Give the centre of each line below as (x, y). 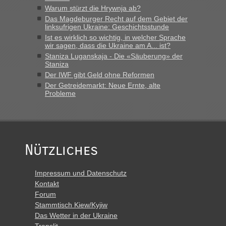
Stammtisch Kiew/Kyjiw (71, 205)
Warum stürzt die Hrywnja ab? (93, 8)
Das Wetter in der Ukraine (76, 215)
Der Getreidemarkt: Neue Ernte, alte (103, 85)
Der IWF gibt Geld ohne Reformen (100, 75)
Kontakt (47, 184)
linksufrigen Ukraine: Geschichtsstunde (107, 27)
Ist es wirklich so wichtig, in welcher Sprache (115, 37)
